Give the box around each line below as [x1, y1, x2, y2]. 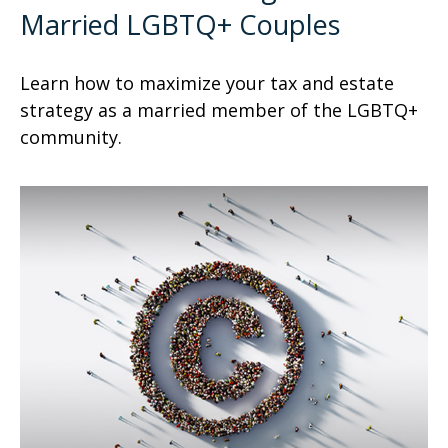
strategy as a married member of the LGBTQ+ [20, 97, 418, 122]
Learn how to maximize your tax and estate [20, 70, 394, 95]
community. [20, 124, 122, 149]
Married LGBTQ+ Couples [20, 5, 340, 43]
